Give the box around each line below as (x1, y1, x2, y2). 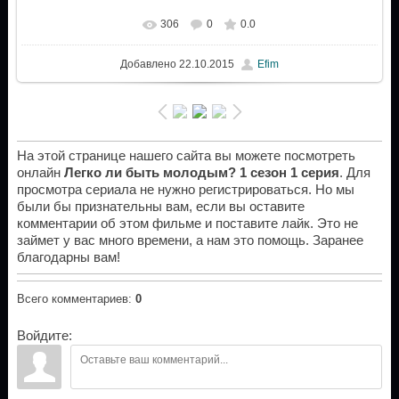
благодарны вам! (16, 250, 120, 265)
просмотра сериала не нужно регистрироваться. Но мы (16, 183, 354, 198)
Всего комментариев (16, 292, 128, 306)
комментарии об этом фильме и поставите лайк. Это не (16, 216, 358, 232)
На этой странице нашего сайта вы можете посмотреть (16, 149, 355, 164)
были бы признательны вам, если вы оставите (16, 199, 305, 215)
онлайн (16, 166, 64, 181)
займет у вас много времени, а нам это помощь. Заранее (16, 233, 363, 248)
